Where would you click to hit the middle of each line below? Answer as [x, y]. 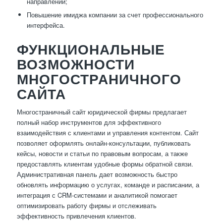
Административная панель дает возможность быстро [97, 174]
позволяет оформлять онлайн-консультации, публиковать [104, 143]
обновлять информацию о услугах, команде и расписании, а [108, 185]
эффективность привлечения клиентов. [76, 216]
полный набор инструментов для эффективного [89, 122]
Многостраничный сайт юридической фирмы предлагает [102, 112]
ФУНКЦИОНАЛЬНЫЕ [91, 49]
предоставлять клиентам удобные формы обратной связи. [105, 164]
